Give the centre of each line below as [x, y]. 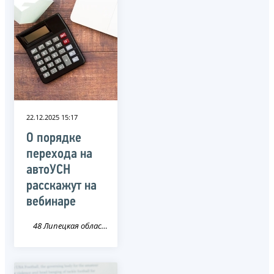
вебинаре [51, 202]
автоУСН [48, 170]
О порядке [54, 138]
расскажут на [61, 186]
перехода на [59, 154]
